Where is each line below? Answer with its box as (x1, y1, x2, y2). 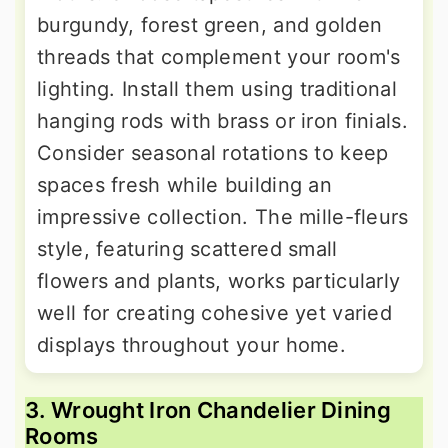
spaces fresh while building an (37, 173, 333, 198)
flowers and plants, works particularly (37, 269, 401, 294)
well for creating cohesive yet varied (37, 301, 393, 326)
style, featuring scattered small (37, 237, 338, 262)
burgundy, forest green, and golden (37, 13, 383, 38)
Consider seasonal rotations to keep (37, 141, 389, 166)
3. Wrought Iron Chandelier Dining (25, 397, 391, 424)
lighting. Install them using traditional (37, 77, 397, 102)
